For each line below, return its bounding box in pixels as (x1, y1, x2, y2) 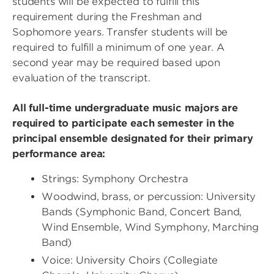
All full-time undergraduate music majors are (12, 102, 238, 114)
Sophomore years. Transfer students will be (12, 26, 228, 39)
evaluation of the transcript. (12, 72, 150, 84)
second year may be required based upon (12, 57, 220, 69)
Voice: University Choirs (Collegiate (42, 254, 218, 267)
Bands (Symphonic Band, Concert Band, (42, 206, 242, 218)
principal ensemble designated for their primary (12, 133, 253, 145)
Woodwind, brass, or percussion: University (42, 191, 256, 203)
